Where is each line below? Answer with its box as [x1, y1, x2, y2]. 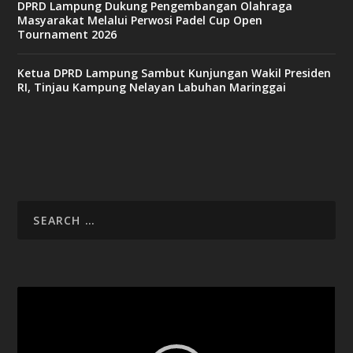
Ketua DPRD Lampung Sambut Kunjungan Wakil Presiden [17, 65, 332, 81]
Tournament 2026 [17, 27, 117, 43]
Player [17, 306, 49, 321]
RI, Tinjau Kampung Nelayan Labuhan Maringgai [17, 80, 287, 95]
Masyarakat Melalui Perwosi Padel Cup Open [17, 13, 263, 28]
